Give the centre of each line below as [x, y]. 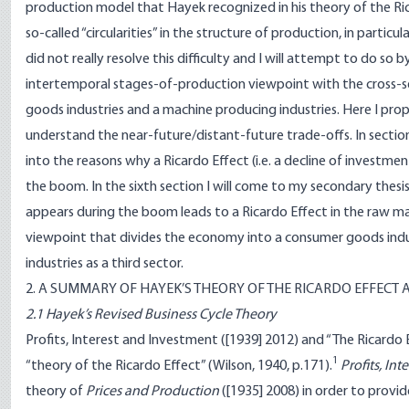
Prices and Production [152, 392]
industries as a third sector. [105, 264]
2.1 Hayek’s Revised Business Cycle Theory [151, 315]
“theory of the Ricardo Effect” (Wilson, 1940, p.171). [179, 366]
